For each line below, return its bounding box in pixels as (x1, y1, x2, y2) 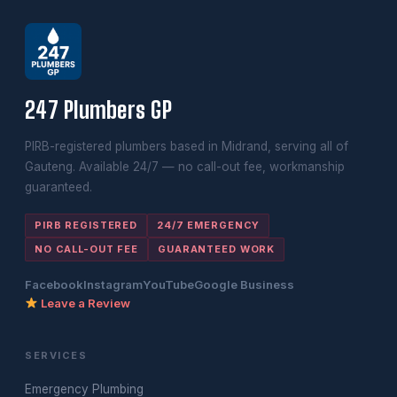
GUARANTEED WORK (158, 243, 276, 255)
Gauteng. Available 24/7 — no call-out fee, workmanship (25, 160, 345, 174)
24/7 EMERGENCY (157, 219, 261, 231)
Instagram (83, 277, 143, 292)
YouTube (143, 277, 194, 292)
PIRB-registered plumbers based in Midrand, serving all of (25, 139, 348, 153)
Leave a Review (37, 296, 130, 310)
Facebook (25, 277, 83, 292)
